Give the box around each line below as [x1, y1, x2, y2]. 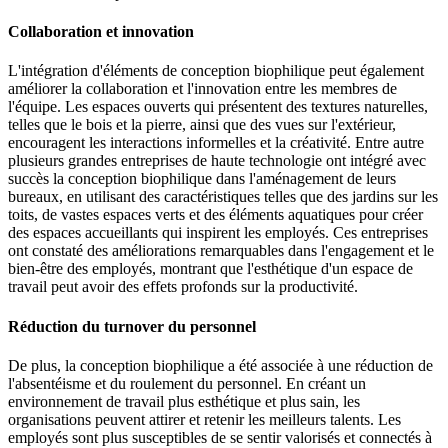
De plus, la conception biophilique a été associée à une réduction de [8, 356, 433, 374]
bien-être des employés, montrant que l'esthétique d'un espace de [8, 260, 413, 278]
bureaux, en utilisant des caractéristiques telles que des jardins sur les [8, 188, 438, 206]
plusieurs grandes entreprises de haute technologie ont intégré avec [8, 152, 426, 170]
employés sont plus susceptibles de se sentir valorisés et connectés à [8, 428, 432, 446]
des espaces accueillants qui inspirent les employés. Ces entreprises [8, 224, 428, 242]
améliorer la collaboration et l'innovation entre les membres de [8, 80, 397, 98]
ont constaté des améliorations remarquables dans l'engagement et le [8, 242, 434, 260]
